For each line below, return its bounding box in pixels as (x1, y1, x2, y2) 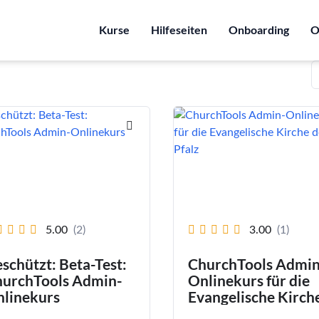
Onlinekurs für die (187, 271, 310, 290)
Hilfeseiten (151, 23, 207, 37)
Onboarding (229, 23, 289, 37)
